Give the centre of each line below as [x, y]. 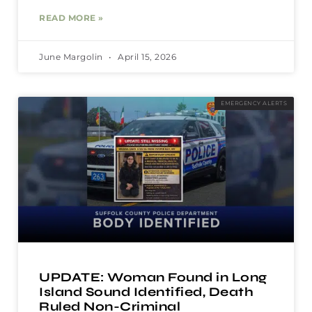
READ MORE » [71, 18]
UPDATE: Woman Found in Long [153, 277]
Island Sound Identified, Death [146, 291]
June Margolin [72, 57]
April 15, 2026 [146, 57]
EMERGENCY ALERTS [254, 103]
